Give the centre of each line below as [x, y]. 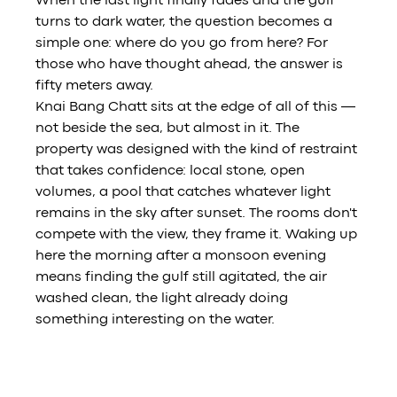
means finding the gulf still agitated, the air [183, 278]
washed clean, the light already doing [164, 299]
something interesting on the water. [156, 320]
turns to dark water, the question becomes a [186, 23]
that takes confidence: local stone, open [172, 171]
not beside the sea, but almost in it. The [170, 129]
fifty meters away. [95, 86]
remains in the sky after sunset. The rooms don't [198, 214]
